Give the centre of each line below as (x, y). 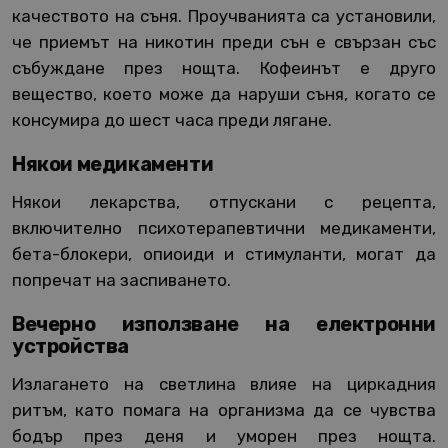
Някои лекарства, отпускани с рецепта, (224, 202)
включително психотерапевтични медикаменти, (224, 228)
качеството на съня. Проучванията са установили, (224, 16)
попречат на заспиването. (121, 280)
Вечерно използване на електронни (224, 324)
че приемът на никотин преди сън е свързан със (224, 42)
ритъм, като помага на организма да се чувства (224, 410)
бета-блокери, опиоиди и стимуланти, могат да (224, 254)
